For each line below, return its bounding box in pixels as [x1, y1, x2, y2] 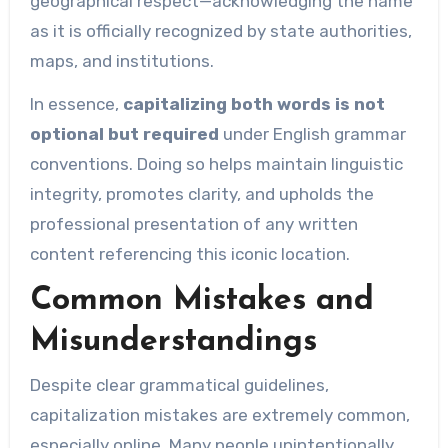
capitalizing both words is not [122, 93, 385, 114]
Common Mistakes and [29, 285, 374, 318]
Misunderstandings [29, 326, 317, 359]
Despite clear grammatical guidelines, [29, 374, 329, 395]
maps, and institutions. [29, 50, 214, 71]
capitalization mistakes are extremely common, [29, 404, 410, 425]
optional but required [29, 123, 219, 144]
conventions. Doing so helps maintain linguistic [29, 153, 403, 174]
